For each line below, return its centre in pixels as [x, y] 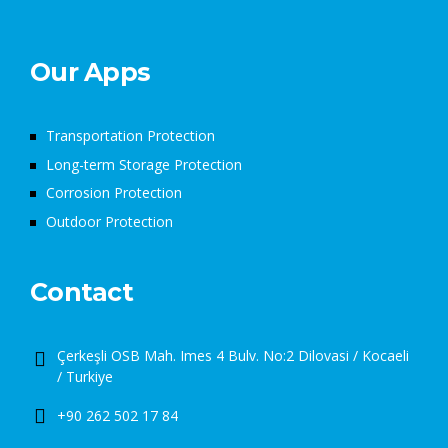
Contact [81, 291]
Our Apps [90, 71]
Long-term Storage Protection [144, 164]
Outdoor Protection [109, 221]
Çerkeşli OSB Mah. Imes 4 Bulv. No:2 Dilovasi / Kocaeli [233, 355]
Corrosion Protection [114, 193]
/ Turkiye [85, 376]
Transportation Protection [130, 135]
